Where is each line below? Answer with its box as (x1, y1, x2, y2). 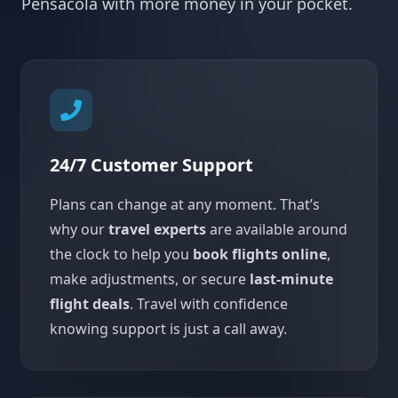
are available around (206, 219, 347, 239)
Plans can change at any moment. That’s (50, 194, 320, 214)
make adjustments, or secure (50, 268, 250, 289)
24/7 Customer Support (50, 152, 253, 177)
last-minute (250, 268, 333, 289)
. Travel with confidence (130, 293, 288, 314)
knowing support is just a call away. (50, 318, 287, 338)
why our (50, 219, 108, 239)
